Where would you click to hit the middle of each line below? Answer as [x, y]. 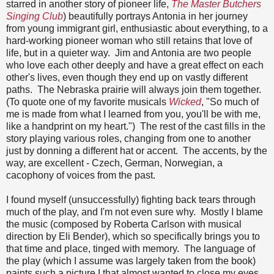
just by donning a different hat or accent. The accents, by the [137, 150]
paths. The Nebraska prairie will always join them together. [135, 89]
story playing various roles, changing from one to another [128, 138]
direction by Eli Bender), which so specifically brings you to [133, 236]
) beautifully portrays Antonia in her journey [155, 16]
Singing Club [35, 16]
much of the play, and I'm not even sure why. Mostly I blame [135, 212]
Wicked [185, 102]
